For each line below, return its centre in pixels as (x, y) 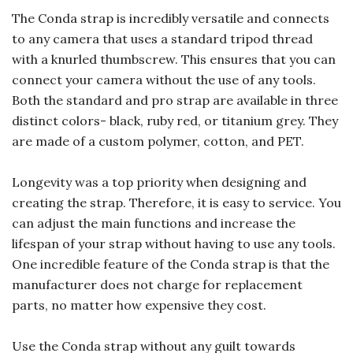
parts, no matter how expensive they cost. (139, 305)
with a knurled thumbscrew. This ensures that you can (174, 59)
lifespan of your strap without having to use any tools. (174, 244)
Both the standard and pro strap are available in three (175, 100)
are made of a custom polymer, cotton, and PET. (158, 141)
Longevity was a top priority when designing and (159, 182)
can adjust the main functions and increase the (154, 223)
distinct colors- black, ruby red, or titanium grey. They (175, 121)
